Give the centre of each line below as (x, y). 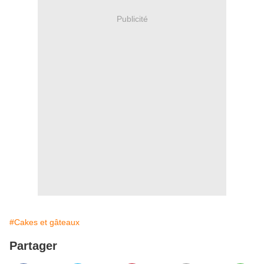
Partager (33, 246)
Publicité (132, 19)
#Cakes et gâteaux (44, 222)
